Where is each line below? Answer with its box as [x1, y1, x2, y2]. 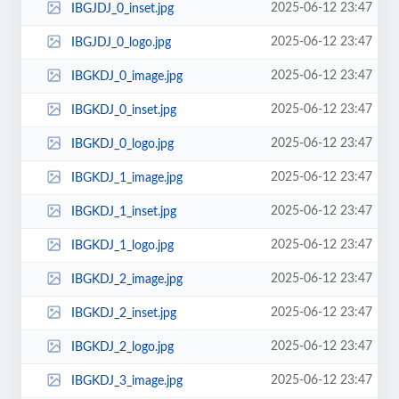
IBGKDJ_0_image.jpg [70, 69, 183, 83]
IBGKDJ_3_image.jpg [70, 374, 183, 387]
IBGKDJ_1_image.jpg [70, 171, 183, 184]
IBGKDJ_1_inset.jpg [70, 205, 176, 218]
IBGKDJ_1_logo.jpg [70, 239, 174, 252]
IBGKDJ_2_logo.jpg [70, 340, 174, 354]
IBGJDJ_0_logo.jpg [70, 36, 171, 49]
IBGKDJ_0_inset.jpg [70, 103, 176, 117]
